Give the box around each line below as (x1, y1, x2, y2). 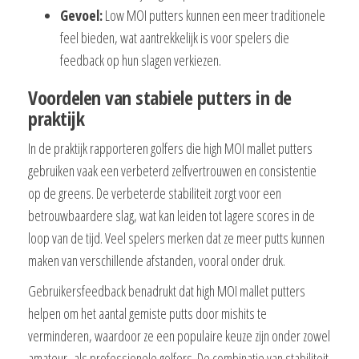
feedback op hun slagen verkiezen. (60, 50, 221, 70)
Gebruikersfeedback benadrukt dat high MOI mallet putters (28, 280, 305, 301)
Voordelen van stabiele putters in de (28, 83, 292, 111)
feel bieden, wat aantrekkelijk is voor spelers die (60, 27, 289, 47)
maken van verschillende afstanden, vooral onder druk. (28, 250, 285, 270)
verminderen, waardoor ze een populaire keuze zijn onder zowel (28, 325, 330, 345)
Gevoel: (60, 5, 103, 25)
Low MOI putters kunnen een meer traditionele (103, 5, 325, 25)
